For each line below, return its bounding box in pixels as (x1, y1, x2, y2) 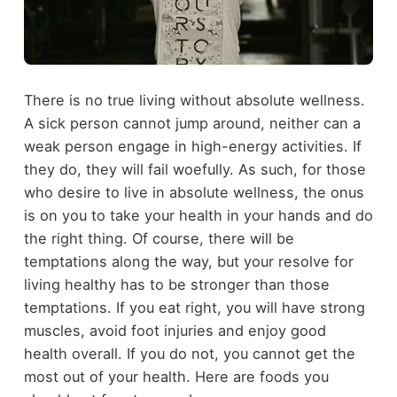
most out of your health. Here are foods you (23, 368, 329, 386)
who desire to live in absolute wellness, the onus (23, 183, 364, 202)
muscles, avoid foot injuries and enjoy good (23, 322, 326, 340)
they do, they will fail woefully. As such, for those (23, 160, 366, 179)
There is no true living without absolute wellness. (23, 91, 365, 110)
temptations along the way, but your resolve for (23, 253, 354, 271)
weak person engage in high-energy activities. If (23, 137, 362, 156)
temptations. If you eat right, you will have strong (23, 299, 365, 317)
